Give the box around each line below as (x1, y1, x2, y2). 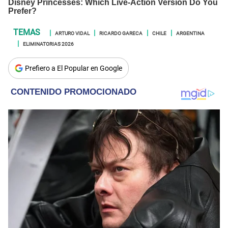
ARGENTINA (176, 28, 205, 37)
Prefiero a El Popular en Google (25, 64, 122, 72)
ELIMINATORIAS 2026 (23, 39, 74, 47)
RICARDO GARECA (99, 28, 142, 37)
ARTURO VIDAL (55, 28, 90, 37)
